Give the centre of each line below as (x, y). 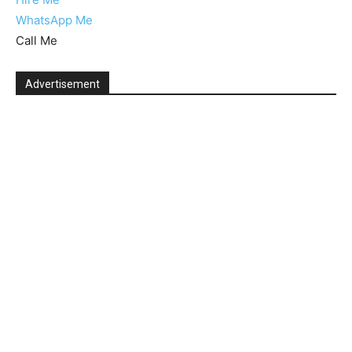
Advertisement (62, 84)
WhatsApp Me (54, 20)
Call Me (37, 41)
